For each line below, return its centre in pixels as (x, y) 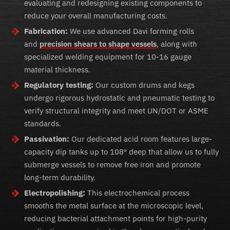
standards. (43, 124)
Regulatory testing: (59, 85)
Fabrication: (46, 31)
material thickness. (57, 70)
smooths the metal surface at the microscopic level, (114, 206)
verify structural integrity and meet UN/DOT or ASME (116, 111)
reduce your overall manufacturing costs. (96, 16)
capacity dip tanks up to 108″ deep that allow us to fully (121, 152)
